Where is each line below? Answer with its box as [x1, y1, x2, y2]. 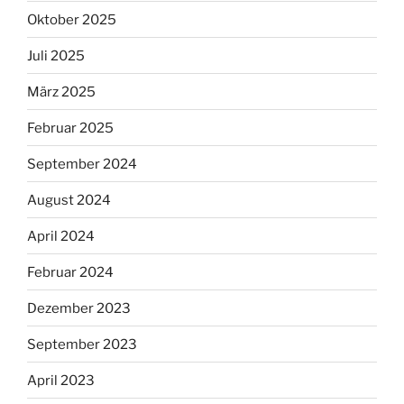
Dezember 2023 [27, 299, 131, 317]
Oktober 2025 [27, 11, 116, 28]
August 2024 [27, 191, 111, 208]
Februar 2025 [27, 119, 114, 136]
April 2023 [27, 372, 95, 389]
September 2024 [27, 155, 137, 172]
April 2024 [27, 227, 95, 244]
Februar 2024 [27, 263, 114, 280]
